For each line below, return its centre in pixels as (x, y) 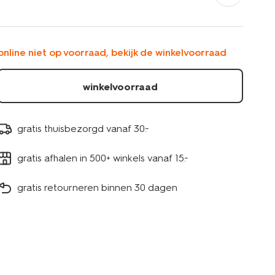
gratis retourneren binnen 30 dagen (97, 187)
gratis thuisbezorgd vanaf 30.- (83, 128)
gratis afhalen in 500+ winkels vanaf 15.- (103, 158)
